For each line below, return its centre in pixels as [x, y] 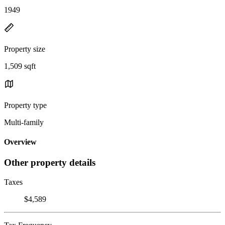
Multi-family [24, 122]
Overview [20, 142]
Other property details [50, 163]
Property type [25, 105]
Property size [25, 49]
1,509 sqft [20, 66]
